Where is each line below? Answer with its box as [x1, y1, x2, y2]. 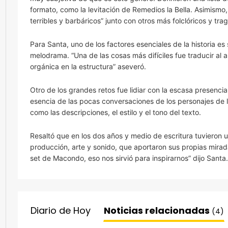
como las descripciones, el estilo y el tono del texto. [30, 107, 201, 117]
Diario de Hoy [31, 204, 91, 217]
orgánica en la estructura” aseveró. [30, 62, 146, 71]
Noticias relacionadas [104, 204, 212, 217]
